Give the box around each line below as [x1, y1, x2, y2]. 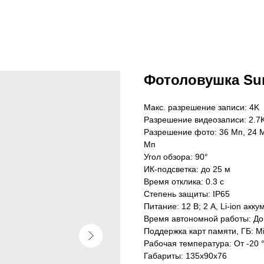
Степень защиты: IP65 [144, 189, 230, 199]
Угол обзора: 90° [144, 152, 208, 161]
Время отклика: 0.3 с [144, 177, 224, 186]
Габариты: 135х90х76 [144, 251, 227, 260]
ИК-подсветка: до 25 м [144, 164, 230, 174]
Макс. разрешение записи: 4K [144, 103, 259, 112]
